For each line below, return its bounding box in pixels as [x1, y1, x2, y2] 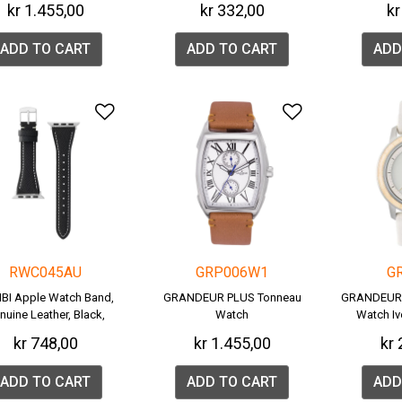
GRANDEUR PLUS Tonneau [162, 291, 301, 305]
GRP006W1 [196, 264, 269, 282]
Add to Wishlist [113, 100, 246, 123]
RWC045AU [9, 264, 83, 282]
